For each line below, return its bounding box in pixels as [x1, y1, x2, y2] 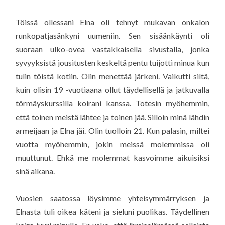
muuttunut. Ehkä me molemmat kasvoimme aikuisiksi [16, 153, 209, 162]
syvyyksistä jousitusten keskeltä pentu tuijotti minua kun [16, 58, 209, 67]
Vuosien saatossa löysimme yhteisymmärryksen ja [16, 193, 209, 203]
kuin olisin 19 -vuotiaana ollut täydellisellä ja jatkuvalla [16, 85, 209, 94]
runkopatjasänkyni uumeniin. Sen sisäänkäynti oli [16, 31, 209, 40]
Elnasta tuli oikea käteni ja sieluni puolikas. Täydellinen [16, 207, 209, 217]
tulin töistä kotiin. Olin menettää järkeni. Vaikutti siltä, [16, 71, 209, 81]
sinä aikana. [16, 166, 55, 176]
